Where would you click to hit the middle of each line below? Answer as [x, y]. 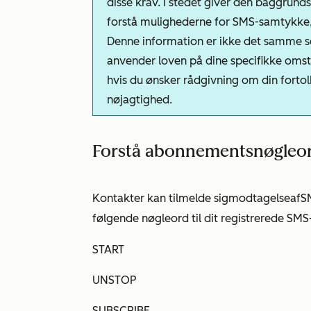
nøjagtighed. [140, 100]
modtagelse [259, 198]
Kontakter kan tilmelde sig [160, 198]
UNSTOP [114, 280]
